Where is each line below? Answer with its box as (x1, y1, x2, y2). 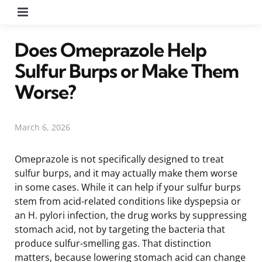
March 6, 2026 (15, 121, 70, 133)
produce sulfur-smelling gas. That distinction (15, 236, 211, 250)
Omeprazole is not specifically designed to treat (15, 152, 224, 166)
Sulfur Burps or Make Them (15, 58, 239, 82)
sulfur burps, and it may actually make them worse (15, 166, 237, 180)
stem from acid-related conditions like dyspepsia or (15, 194, 241, 208)
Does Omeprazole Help (15, 37, 206, 61)
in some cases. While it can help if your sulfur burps (15, 180, 241, 194)
